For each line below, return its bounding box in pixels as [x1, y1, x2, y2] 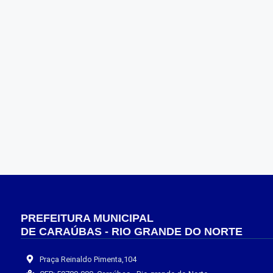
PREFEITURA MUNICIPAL [21, 211, 154, 224]
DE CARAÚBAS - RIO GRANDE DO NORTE [21, 225, 243, 238]
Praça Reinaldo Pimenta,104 [39, 254, 136, 264]
